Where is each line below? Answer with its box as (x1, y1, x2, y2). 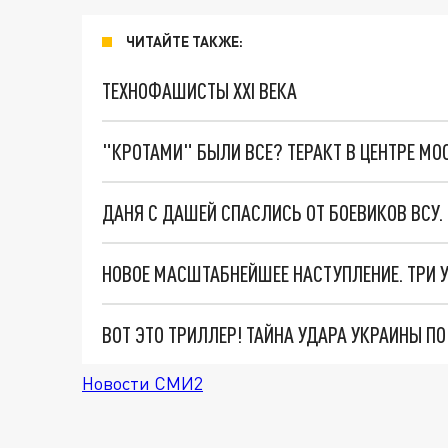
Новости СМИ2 (82, 372, 203, 395)
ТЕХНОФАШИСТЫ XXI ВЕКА (102, 77, 297, 105)
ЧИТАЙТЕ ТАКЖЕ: (126, 33, 243, 51)
